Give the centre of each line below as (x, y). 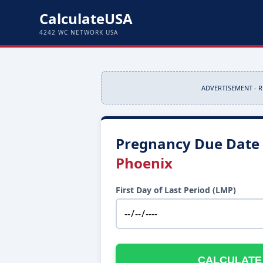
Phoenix (144, 163)
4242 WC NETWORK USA (79, 32)
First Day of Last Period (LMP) (176, 190)
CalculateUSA (86, 18)
